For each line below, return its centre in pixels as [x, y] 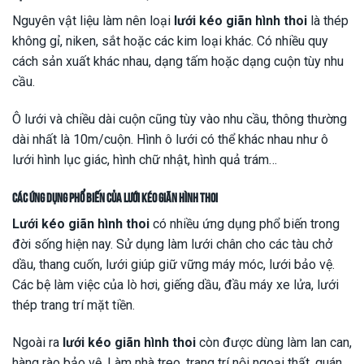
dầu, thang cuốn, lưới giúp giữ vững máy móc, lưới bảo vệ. [173, 264]
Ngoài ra [37, 342]
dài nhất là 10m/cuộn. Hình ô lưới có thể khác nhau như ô [170, 140]
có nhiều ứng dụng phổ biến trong [245, 223]
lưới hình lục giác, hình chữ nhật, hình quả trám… [145, 160]
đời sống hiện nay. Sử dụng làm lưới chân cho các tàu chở [172, 244]
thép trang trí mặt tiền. [74, 305]
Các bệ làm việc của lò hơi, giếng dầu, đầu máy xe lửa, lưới [175, 284]
